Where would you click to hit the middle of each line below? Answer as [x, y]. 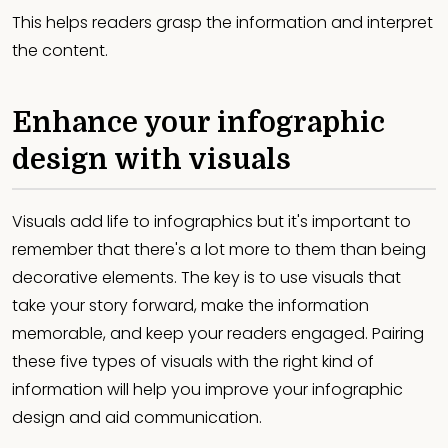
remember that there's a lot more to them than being [219, 250]
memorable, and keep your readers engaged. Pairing [218, 334]
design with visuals [151, 160]
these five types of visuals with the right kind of [193, 362]
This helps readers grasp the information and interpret [222, 23]
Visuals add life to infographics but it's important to [211, 222]
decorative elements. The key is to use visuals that [206, 278]
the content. [62, 51]
